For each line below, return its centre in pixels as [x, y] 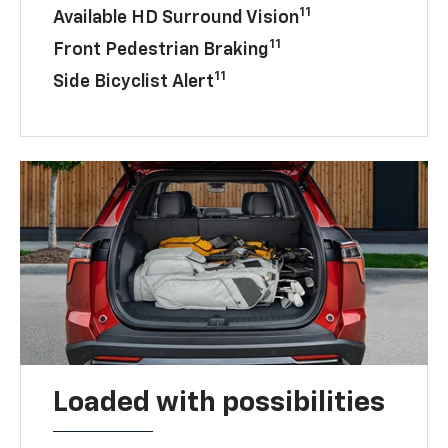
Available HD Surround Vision [176, 17]
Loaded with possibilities [219, 402]
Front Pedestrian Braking [161, 49]
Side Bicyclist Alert [134, 81]
